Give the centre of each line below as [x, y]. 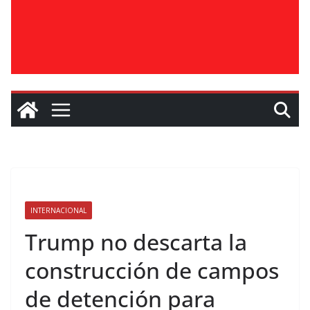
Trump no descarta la [136, 242]
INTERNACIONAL [58, 210]
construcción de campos [152, 270]
